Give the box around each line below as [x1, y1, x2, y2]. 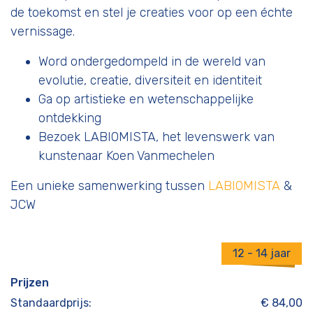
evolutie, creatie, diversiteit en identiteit [38, 72, 262, 88]
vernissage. [10, 23, 75, 39]
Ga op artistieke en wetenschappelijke [38, 91, 254, 107]
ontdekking [38, 110, 101, 126]
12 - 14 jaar [233, 246, 291, 260]
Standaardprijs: [10, 296, 92, 310]
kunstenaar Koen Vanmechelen [38, 147, 214, 163]
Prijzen [10, 275, 49, 289]
